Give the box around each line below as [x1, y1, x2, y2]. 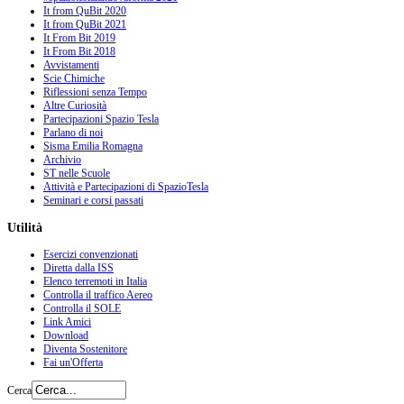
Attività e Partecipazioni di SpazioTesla [43, 180, 208, 194]
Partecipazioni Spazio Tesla [43, 113, 159, 126]
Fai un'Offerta [43, 356, 103, 370]
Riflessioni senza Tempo [43, 86, 147, 99]
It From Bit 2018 [43, 45, 115, 59]
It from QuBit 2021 [43, 18, 126, 32]
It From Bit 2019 [43, 32, 115, 45]
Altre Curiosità [43, 99, 106, 113]
